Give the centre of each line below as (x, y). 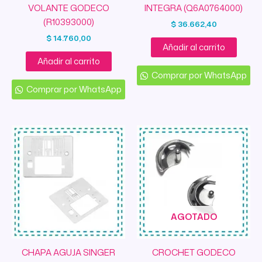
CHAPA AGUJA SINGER (68, 252)
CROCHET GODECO (194, 252)
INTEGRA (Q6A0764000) (194, 8)
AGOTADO (194, 217)
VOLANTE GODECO (68, 8)
